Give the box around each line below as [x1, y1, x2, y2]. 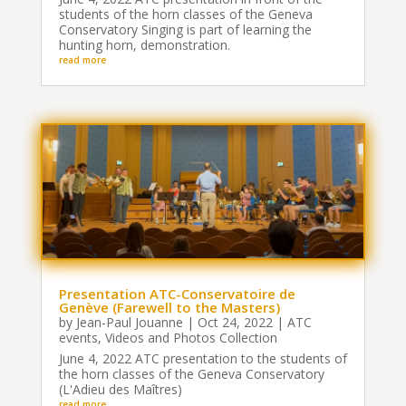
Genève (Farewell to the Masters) [58, 298, 280, 317]
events [58, 329, 98, 347]
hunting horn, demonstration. [58, 35, 230, 53]
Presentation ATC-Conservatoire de [58, 285, 295, 304]
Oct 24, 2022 [197, 314, 273, 332]
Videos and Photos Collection [104, 329, 277, 347]
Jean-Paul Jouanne [75, 314, 183, 332]
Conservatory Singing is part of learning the [58, 20, 312, 38]
